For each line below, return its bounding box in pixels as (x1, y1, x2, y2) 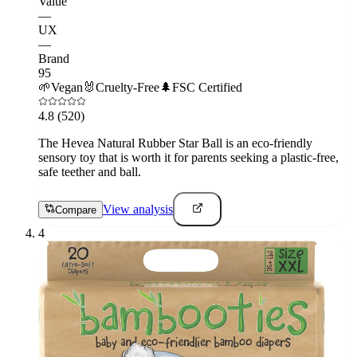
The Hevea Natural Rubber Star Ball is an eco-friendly (38, 135, 312, 150)
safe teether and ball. (38, 164, 141, 178)
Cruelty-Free (96, 80, 159, 94)
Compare (55, 204, 96, 217)
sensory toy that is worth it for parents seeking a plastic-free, (38, 150, 339, 164)
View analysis (103, 202, 173, 217)
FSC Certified (172, 80, 242, 94)
